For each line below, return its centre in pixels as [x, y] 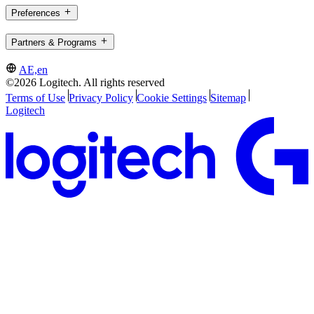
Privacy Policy [101, 98]
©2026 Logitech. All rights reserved [85, 83]
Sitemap [228, 98]
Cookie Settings [171, 98]
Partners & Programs [54, 42]
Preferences [36, 13]
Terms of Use [35, 98]
